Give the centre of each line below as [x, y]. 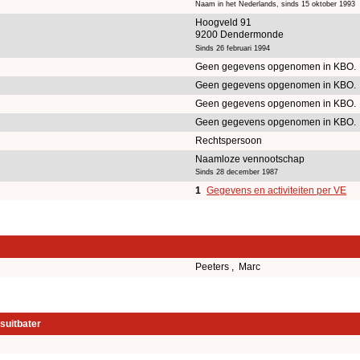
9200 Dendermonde [239, 34]
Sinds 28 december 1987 [237, 172]
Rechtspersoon [229, 140]
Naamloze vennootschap [250, 159]
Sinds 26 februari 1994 [233, 48]
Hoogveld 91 [223, 22]
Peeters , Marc [229, 266]
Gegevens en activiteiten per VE [276, 190]
